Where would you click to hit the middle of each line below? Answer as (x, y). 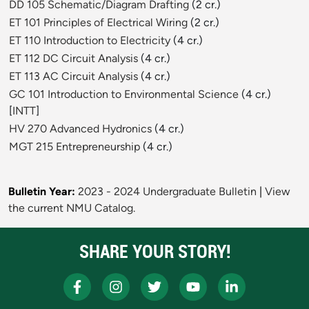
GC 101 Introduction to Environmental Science (124, 94)
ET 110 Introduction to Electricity (90, 41)
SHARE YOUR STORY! (154, 252)
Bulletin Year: (42, 192)
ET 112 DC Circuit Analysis (73, 59)
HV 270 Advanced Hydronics (80, 129)
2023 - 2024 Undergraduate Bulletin (167, 192)
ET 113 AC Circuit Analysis (73, 77)
